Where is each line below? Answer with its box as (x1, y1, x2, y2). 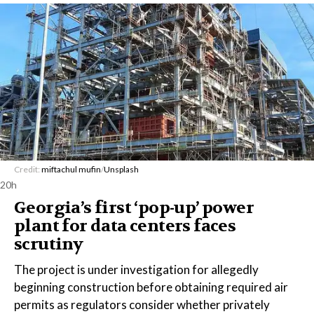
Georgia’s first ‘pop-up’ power (14, 197, 254, 219)
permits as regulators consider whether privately (14, 297, 270, 312)
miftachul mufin (41, 164, 101, 175)
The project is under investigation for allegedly (14, 262, 259, 277)
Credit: (14, 164, 41, 175)
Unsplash (104, 164, 139, 175)
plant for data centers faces (14, 215, 236, 237)
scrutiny (14, 233, 83, 255)
